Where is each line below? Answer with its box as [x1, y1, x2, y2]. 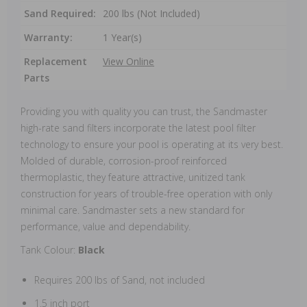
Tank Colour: [21, 243, 78, 256]
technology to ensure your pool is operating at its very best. [21, 138, 283, 151]
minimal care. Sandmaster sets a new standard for [21, 204, 245, 217]
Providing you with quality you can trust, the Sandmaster [21, 105, 267, 118]
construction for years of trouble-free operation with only [21, 187, 272, 200]
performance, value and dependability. [21, 220, 191, 233]
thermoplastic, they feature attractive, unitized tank [21, 171, 245, 184]
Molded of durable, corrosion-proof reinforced [21, 154, 227, 167]
